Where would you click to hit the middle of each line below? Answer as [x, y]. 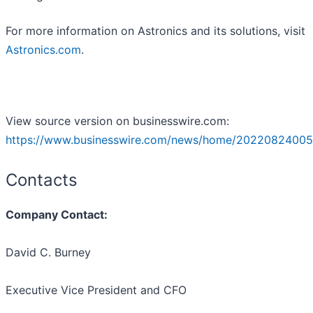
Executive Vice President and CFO [96, 290]
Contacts [42, 180]
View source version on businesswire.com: [117, 121]
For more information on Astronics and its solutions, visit [155, 31]
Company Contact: [57, 215]
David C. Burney [48, 253]
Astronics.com [43, 50]
